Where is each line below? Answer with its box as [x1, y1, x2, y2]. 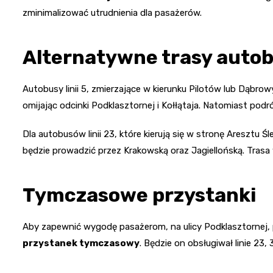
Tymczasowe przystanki [23, 183, 256, 207]
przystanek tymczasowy [23, 238, 140, 249]
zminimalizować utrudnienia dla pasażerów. [23, 7, 202, 19]
